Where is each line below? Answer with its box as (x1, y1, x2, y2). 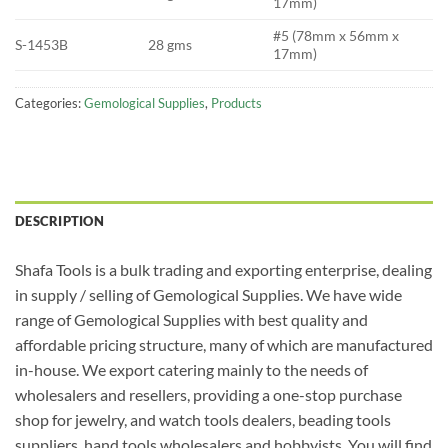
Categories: (15, 95, 84, 112)
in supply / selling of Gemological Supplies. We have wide (15, 285, 402, 305)
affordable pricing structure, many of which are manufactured (15, 335, 433, 355)
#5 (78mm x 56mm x (273, 27, 400, 45)
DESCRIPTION (15, 213, 104, 230)
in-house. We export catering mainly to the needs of (15, 360, 368, 380)
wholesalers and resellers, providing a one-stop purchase (15, 385, 402, 405)
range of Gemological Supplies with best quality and (15, 310, 368, 330)
